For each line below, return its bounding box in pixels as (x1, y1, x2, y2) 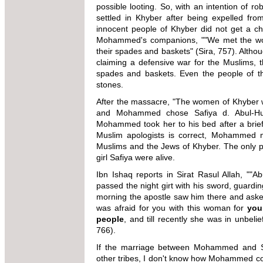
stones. (96, 79, 126, 89)
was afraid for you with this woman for (96, 203, 247, 213)
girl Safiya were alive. (96, 152, 187, 162)
